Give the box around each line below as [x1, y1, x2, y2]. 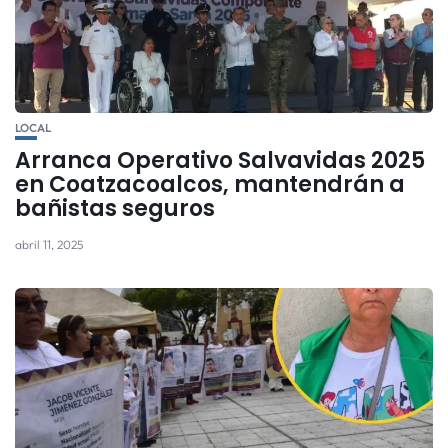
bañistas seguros [15, 192, 215, 224]
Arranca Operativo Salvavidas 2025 [15, 144, 425, 176]
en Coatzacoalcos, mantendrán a [15, 168, 405, 200]
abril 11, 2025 [15, 236, 83, 252]
